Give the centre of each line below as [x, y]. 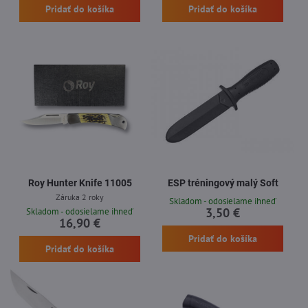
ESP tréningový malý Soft [223, 183]
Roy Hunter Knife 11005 [80, 183]
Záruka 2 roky [80, 197]
